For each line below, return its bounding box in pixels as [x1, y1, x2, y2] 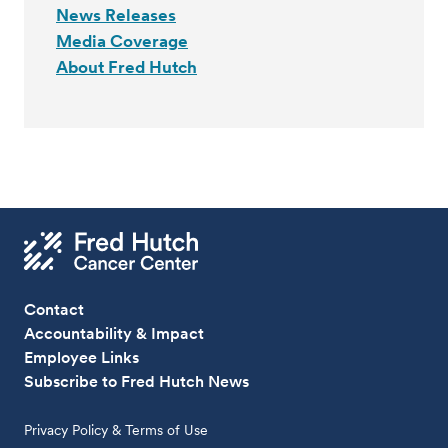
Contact [24, 299, 85, 319]
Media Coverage [56, 31, 188, 51]
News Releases [56, 5, 176, 25]
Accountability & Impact [24, 323, 205, 343]
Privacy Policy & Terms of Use [24, 421, 209, 438]
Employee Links [24, 347, 140, 367]
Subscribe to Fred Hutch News [24, 371, 250, 391]
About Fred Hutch [56, 57, 197, 77]
